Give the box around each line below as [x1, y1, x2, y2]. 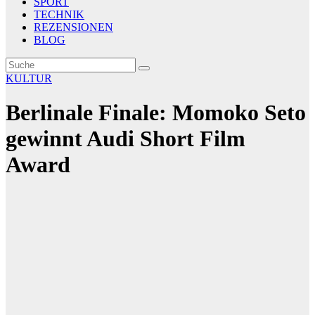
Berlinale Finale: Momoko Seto [6, 100, 306, 126]
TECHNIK [34, 8, 84, 20]
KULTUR [6, 72, 52, 84]
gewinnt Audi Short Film [6, 126, 245, 152]
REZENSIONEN [34, 21, 113, 33]
